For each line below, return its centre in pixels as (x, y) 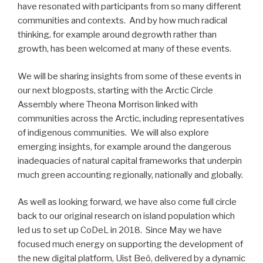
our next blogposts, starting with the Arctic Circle (115, 90)
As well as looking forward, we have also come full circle (127, 202)
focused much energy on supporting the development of (130, 245)
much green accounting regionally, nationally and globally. (130, 175)
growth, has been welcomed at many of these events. (124, 49)
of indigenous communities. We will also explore (113, 132)
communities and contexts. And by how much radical (122, 21)
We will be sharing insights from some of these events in (129, 76)
